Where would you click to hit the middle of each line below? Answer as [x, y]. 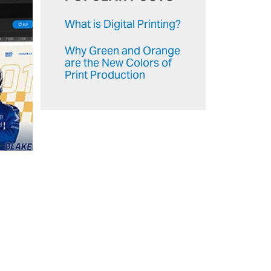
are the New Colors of [118, 63]
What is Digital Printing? [123, 24]
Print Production [105, 75]
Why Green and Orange [122, 51]
